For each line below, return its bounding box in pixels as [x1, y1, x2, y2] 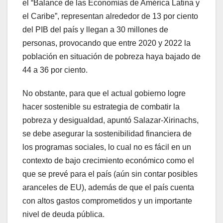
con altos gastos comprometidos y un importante [22, 197, 192, 205]
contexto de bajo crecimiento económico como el [22, 156, 194, 165]
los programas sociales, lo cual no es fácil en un [22, 143, 191, 151]
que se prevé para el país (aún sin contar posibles [22, 170, 198, 178]
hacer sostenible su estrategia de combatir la [22, 103, 180, 111]
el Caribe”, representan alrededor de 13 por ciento [22, 12, 198, 20]
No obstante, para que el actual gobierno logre [22, 89, 186, 98]
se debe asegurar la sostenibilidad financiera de [22, 129, 192, 138]
